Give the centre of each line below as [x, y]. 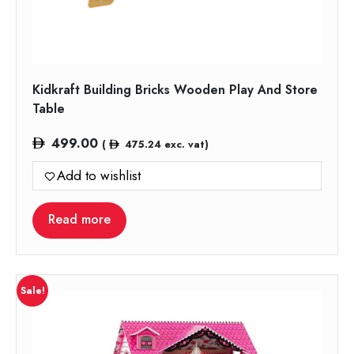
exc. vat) [185, 145]
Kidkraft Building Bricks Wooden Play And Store [175, 90]
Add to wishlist [99, 176]
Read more [79, 220]
